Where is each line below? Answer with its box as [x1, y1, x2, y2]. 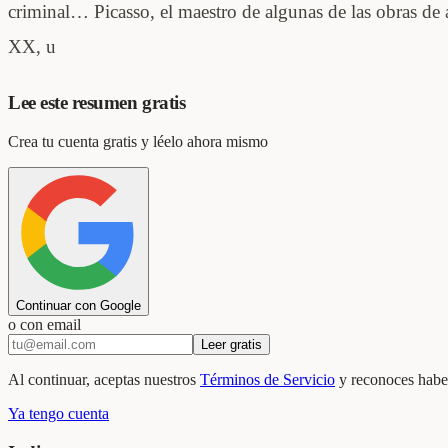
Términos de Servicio [200, 371, 335, 389]
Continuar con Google [16, 298, 141, 314]
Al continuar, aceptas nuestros [8, 371, 196, 389]
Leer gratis [201, 337, 262, 353]
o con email [8, 316, 81, 334]
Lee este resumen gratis [8, 92, 186, 114]
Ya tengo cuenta [8, 405, 109, 423]
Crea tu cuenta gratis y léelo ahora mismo [8, 133, 268, 151]
